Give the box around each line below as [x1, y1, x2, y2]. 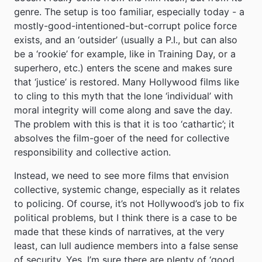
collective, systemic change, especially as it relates [14, 184, 240, 196]
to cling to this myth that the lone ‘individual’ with [14, 90, 233, 102]
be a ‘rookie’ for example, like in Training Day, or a [14, 48, 236, 60]
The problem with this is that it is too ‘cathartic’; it [14, 118, 235, 130]
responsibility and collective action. [14, 146, 171, 158]
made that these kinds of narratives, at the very [14, 226, 225, 238]
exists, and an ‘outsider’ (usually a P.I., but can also [14, 34, 237, 46]
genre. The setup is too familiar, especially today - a [14, 6, 244, 18]
